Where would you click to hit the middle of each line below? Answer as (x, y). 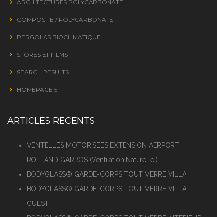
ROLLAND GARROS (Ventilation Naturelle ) (92, 160)
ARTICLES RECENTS (51, 120)
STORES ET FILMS (42, 54)
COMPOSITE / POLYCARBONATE (65, 19)
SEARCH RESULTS (43, 72)
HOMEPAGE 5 (37, 89)
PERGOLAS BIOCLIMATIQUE (59, 37)
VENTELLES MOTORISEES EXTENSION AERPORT (103, 145)
